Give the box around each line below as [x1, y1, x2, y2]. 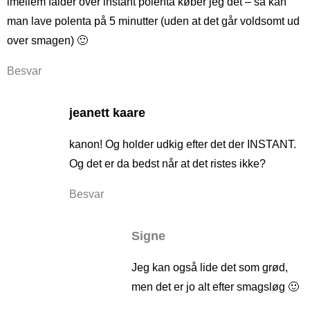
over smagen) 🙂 [7, 34, 88, 46]
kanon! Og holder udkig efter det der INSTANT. [69, 138, 296, 150]
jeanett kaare [69, 105, 145, 120]
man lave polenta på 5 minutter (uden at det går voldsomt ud [7, 15, 300, 27]
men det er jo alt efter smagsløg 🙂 [131, 280, 299, 293]
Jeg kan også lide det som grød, [131, 261, 288, 273]
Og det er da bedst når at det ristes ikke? [69, 157, 266, 170]
